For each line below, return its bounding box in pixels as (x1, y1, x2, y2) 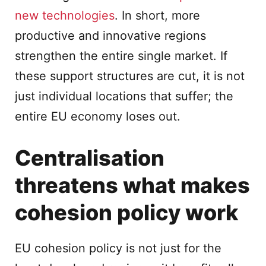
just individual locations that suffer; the (15, 89, 233, 103)
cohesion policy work (15, 199, 238, 226)
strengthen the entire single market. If (15, 49, 227, 63)
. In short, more (115, 8, 200, 23)
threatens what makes (15, 172, 250, 198)
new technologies (15, 8, 115, 23)
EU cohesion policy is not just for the (15, 241, 221, 255)
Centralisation (15, 145, 164, 171)
